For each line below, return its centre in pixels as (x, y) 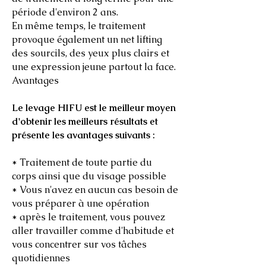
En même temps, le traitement (79, 26)
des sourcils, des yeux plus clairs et (91, 53)
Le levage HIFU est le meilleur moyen (94, 108)
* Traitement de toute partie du (82, 162)
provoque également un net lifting (87, 39)
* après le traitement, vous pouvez (88, 217)
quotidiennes (41, 258)
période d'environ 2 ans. (65, 12)
